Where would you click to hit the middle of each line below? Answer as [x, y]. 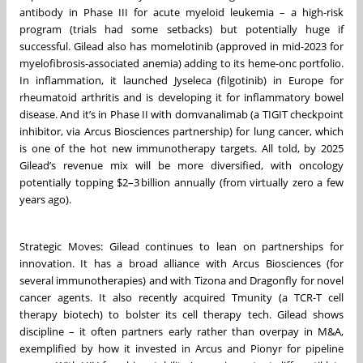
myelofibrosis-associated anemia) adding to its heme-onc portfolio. [181, 63]
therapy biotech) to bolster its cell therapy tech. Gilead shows [181, 314]
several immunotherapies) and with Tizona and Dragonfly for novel [181, 280]
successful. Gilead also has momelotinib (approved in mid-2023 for [181, 46]
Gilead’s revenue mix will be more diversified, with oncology [181, 165]
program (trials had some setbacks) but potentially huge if [181, 29]
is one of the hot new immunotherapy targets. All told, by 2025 [181, 148]
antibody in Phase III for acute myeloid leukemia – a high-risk [181, 12]
